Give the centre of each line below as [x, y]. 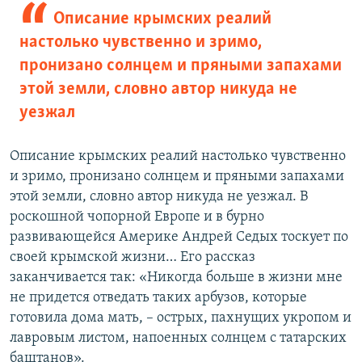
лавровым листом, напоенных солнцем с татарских [178, 338]
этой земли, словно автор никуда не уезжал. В [159, 197]
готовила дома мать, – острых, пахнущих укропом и [181, 318]
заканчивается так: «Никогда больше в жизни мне [176, 278]
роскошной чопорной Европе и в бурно [137, 217]
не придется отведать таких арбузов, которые [158, 298]
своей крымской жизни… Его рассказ [133, 257]
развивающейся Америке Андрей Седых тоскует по [179, 237]
